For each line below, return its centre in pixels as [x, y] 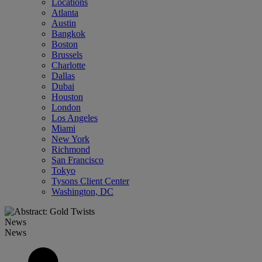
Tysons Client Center [90, 181]
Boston [65, 44]
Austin [64, 23]
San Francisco [77, 160]
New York [70, 139]
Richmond [71, 149]
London [66, 107]
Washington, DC [82, 192]
